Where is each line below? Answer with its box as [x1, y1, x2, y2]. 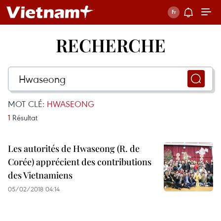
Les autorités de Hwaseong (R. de [8, 143, 140, 154]
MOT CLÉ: [8, 98, 47, 110]
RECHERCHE [55, 33, 166, 57]
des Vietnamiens [8, 169, 73, 181]
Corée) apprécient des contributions [8, 156, 151, 168]
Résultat [10, 112, 37, 122]
